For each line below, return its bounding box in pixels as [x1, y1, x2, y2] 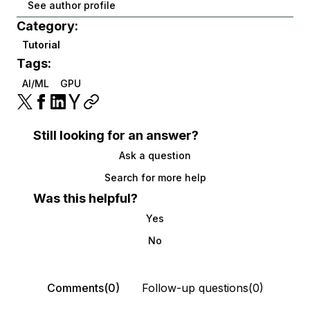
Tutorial [22, 38, 60, 51]
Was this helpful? [33, 190, 138, 206]
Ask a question [119, 149, 191, 161]
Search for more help [104, 171, 206, 183]
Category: [17, 18, 78, 33]
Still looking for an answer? [33, 127, 199, 143]
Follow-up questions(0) [141, 280, 264, 295]
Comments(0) [46, 280, 120, 295]
